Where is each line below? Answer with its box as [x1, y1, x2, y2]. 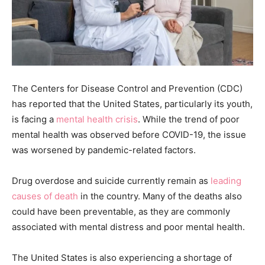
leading [211, 174, 241, 186]
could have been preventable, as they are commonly [12, 205, 230, 217]
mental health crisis [56, 113, 138, 125]
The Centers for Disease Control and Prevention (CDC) [12, 82, 243, 94]
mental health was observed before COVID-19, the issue [12, 128, 246, 140]
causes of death [12, 190, 78, 202]
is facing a [12, 113, 56, 125]
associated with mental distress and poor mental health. [12, 221, 245, 232]
